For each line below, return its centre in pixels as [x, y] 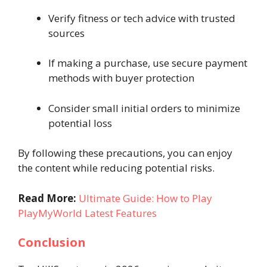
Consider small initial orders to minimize [144, 108]
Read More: [48, 198]
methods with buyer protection [121, 78]
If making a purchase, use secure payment [148, 63]
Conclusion [52, 242]
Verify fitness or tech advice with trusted [142, 18]
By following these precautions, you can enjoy [125, 153]
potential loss [80, 123]
